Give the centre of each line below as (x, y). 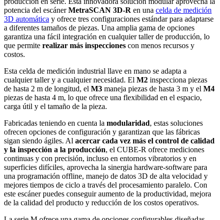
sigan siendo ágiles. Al (40, 140)
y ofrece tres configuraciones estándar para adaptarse (131, 19)
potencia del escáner (36, 10)
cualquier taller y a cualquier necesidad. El (70, 80)
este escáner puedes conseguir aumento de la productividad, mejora (108, 193)
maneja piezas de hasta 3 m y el (153, 88)
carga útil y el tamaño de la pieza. (55, 106)
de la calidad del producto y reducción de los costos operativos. (101, 202)
